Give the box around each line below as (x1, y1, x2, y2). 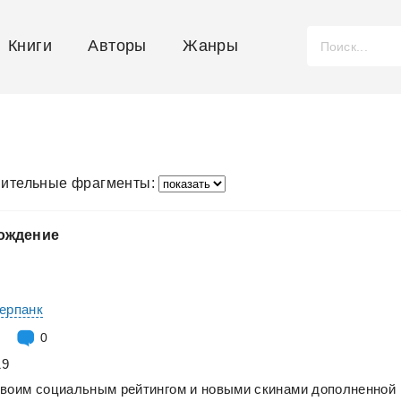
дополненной (311, 381, 397, 397)
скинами (254, 381, 308, 397)
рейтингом (120, 381, 186, 397)
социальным (35, 381, 117, 397)
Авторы (88, 37, 147, 55)
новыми (200, 381, 252, 397)
